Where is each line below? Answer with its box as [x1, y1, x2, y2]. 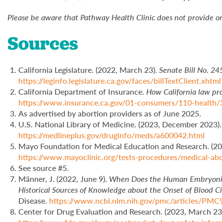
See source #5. [18, 162, 69, 174]
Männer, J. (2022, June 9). [18, 173, 110, 185]
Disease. [18, 195, 50, 207]
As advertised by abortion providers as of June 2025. [18, 108, 202, 119]
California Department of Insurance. [18, 86, 147, 98]
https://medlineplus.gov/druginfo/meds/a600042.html [18, 129, 205, 141]
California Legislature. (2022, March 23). [18, 64, 160, 76]
